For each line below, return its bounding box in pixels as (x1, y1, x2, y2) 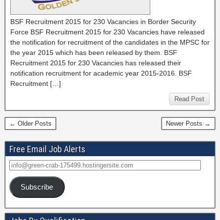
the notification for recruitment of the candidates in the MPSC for (10, 38, 210, 46)
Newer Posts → (166, 120, 211, 127)
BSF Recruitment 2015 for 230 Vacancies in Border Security (10, 18, 196, 26)
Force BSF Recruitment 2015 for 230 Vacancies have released (10, 28, 205, 36)
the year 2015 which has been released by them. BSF (10, 49, 177, 56)
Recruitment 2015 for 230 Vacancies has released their (10, 59, 181, 67)
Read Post (174, 95, 204, 103)
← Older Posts (9, 120, 52, 127)
